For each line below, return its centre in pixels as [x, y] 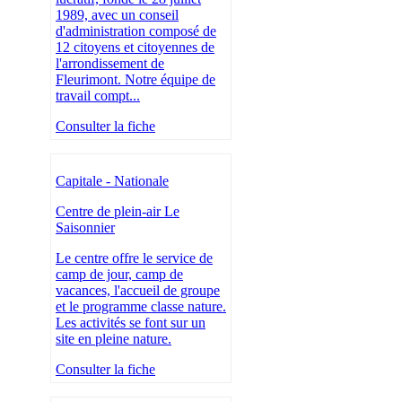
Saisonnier [85, 228]
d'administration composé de [136, 31]
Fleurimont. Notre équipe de [135, 80]
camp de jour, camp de [119, 275]
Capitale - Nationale [112, 181]
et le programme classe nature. [141, 307]
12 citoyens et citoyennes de [135, 48]
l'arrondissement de [110, 64]
